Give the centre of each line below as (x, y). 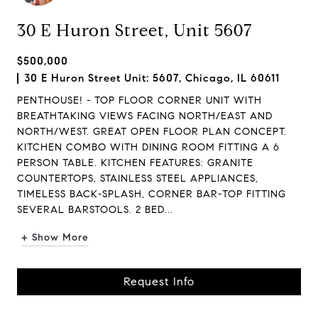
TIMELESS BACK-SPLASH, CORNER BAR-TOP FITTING (152, 194)
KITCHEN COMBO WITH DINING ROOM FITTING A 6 (148, 147)
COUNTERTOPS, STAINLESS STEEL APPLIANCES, (138, 179)
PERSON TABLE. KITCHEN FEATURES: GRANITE (135, 163)
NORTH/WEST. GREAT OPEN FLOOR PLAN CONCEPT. (152, 132)
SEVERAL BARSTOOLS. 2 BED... (95, 210)
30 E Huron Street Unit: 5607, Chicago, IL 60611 (152, 78)
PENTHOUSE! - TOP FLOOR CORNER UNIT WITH (139, 100)
